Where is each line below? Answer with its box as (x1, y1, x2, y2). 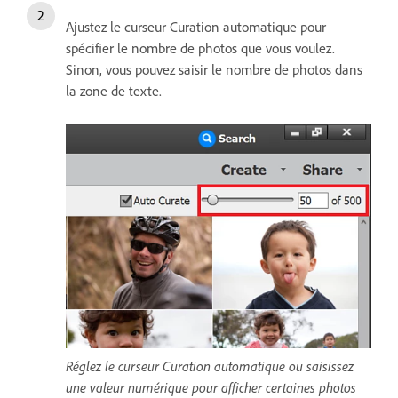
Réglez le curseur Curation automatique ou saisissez (66, 356, 354, 375)
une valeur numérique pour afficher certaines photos (66, 378, 356, 396)
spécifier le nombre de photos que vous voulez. (66, 39, 335, 58)
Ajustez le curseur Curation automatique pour (66, 18, 326, 36)
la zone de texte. (66, 82, 162, 100)
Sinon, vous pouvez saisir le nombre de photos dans (66, 60, 362, 79)
